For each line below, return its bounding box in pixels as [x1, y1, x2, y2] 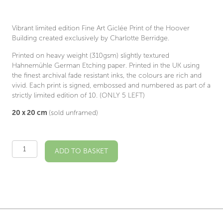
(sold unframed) [49, 108, 98, 117]
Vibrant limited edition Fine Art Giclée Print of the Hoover [12, 23, 190, 32]
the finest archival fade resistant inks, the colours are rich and [12, 71, 202, 80]
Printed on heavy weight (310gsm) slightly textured [12, 51, 169, 60]
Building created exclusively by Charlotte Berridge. [12, 33, 169, 42]
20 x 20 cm [12, 108, 49, 117]
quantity [11, 180, 39, 189]
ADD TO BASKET [54, 146, 108, 155]
